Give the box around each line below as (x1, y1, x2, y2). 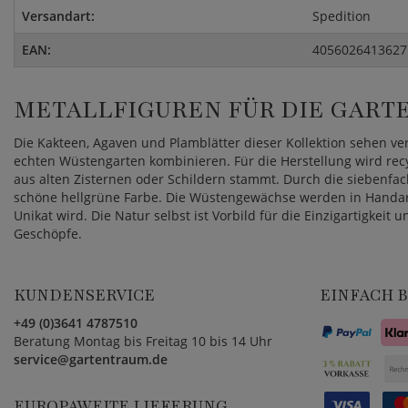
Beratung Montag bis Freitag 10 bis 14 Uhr (14, 332, 272, 351)
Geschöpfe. (14, 225, 82, 243)
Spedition (312, 7, 372, 25)
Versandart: (22, 7, 95, 25)
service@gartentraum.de (14, 351, 168, 369)
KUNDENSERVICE (14, 284, 155, 307)
